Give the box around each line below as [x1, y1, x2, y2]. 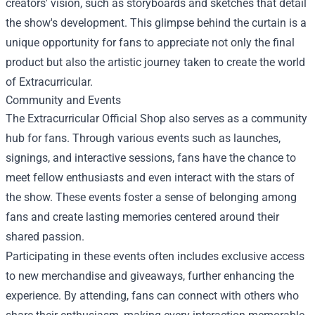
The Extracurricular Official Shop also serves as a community [6, 111, 307, 125]
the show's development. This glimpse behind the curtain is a [6, 15, 307, 30]
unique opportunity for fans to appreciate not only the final [6, 35, 295, 49]
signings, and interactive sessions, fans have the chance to [6, 150, 296, 165]
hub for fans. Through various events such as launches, [6, 131, 281, 145]
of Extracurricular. [6, 75, 93, 89]
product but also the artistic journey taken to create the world [6, 55, 305, 69]
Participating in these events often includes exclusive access [6, 249, 304, 263]
